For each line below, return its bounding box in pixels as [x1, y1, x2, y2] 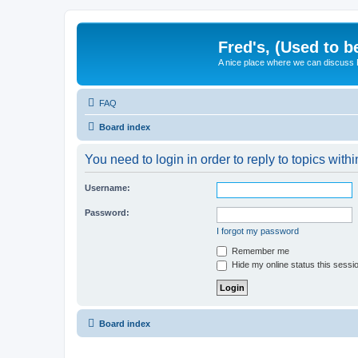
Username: [85, 182, 130, 193]
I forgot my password [217, 225, 299, 236]
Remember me [229, 245, 289, 256]
